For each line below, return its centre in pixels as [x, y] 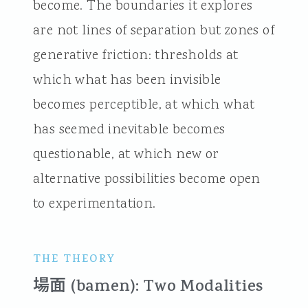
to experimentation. [94, 204]
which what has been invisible [127, 80]
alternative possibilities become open [146, 179]
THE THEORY [74, 260]
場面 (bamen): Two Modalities [148, 287]
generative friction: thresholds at [135, 55]
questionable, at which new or [126, 154]
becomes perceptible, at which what [144, 105]
